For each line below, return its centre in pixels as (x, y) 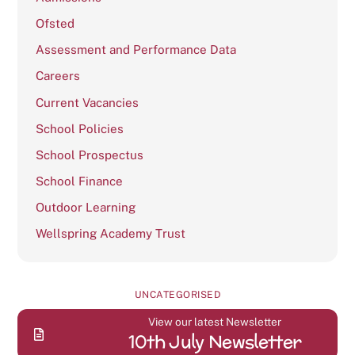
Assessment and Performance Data (136, 50)
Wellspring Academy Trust (111, 234)
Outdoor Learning (86, 208)
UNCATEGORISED (177, 294)
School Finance (80, 181)
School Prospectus (90, 155)
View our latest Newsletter (215, 321)
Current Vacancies (88, 102)
